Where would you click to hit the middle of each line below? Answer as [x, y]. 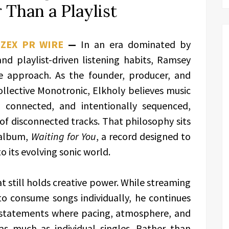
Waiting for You [63, 136]
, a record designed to [143, 136]
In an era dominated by [136, 44]
